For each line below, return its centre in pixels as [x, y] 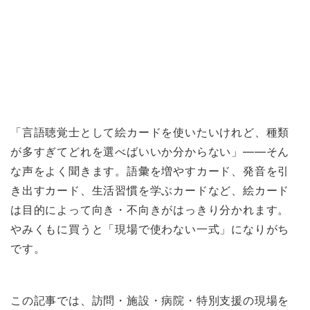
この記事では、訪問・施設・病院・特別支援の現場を [150, 300]
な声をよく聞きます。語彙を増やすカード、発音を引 [150, 171]
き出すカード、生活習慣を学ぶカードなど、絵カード [150, 191]
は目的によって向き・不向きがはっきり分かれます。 [150, 210]
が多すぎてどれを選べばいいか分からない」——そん [150, 152]
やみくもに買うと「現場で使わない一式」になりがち [150, 229]
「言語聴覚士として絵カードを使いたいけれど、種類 [150, 133]
